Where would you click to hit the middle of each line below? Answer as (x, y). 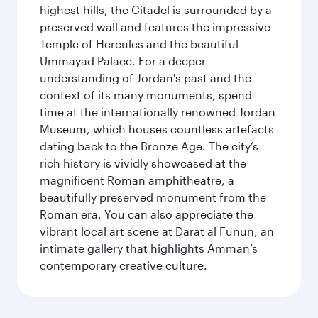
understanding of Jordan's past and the (146, 78)
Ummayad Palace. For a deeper (123, 61)
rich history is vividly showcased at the (143, 163)
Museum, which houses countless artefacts (157, 129)
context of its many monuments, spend (146, 95)
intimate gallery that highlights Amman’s (149, 248)
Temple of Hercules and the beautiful (139, 44)
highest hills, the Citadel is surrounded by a (156, 10)
